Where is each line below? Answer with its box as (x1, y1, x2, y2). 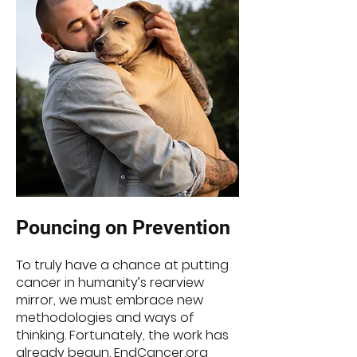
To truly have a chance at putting (16, 256, 229, 274)
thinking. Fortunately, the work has (16, 326, 229, 344)
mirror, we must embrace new (16, 291, 203, 309)
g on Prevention (89, 216, 230, 239)
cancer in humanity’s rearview (16, 273, 204, 292)
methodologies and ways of (16, 308, 194, 327)
